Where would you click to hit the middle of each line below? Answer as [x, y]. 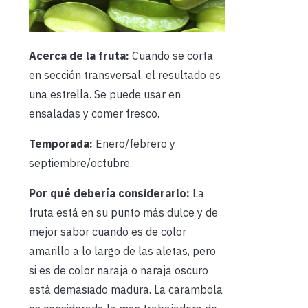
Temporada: [61, 144]
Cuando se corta [171, 56]
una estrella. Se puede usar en [105, 95]
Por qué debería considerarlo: [109, 194]
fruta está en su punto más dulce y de [123, 213]
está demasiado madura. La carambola [126, 290]
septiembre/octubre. [80, 163]
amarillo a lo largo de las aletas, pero [122, 251]
